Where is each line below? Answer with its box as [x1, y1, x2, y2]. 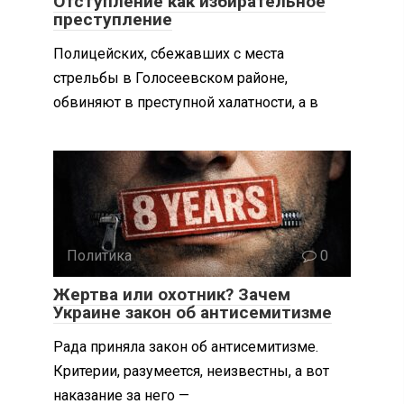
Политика [67, 246, 132, 264]
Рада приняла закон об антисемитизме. [53, 337, 318, 355]
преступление [53, 8, 172, 30]
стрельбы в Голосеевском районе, [53, 69, 288, 87]
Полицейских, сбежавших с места [53, 44, 284, 62]
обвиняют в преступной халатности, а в [53, 93, 318, 111]
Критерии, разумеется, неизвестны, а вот [53, 362, 329, 380]
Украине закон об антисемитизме [53, 301, 332, 323]
